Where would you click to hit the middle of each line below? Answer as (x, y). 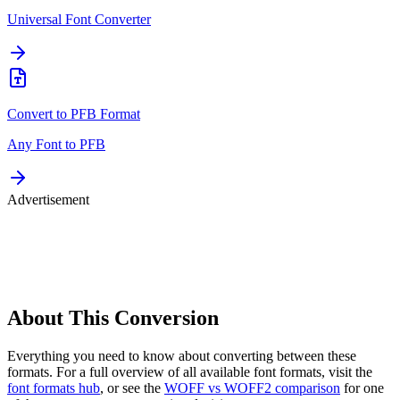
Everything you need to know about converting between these (182, 356)
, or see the (130, 388)
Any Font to (43, 145)
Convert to (39, 114)
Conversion (167, 318)
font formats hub (54, 388)
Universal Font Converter (79, 20)
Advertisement (48, 200)
